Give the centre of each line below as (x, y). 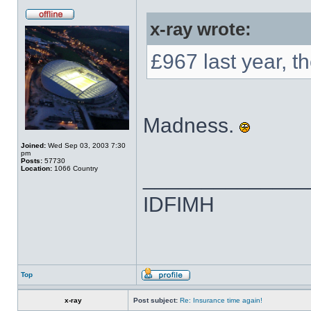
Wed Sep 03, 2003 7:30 (86, 145)
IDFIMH (179, 204)
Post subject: (155, 300)
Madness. (191, 125)
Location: (36, 168)
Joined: (33, 145)
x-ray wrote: (201, 29)
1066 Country (75, 168)
